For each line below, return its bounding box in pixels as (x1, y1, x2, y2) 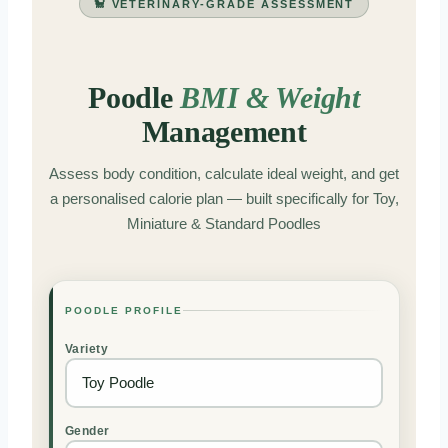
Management (141, 115, 307, 150)
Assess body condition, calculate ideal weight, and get (49, 165, 399, 183)
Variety (65, 342, 109, 357)
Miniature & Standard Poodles (127, 215, 321, 233)
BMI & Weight (180, 81, 360, 116)
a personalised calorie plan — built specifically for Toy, (49, 190, 399, 208)
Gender (65, 424, 110, 439)
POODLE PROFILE (65, 305, 184, 317)
